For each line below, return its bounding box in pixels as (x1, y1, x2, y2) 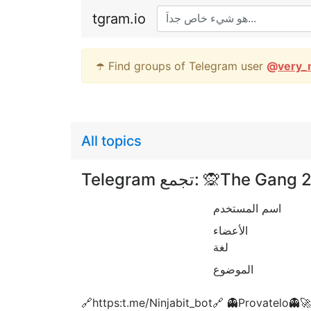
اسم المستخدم (213, 201, 281, 215)
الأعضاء (213, 224, 248, 237)
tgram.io (92, 10, 146, 27)
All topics (81, 133, 142, 149)
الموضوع (213, 262, 253, 276)
